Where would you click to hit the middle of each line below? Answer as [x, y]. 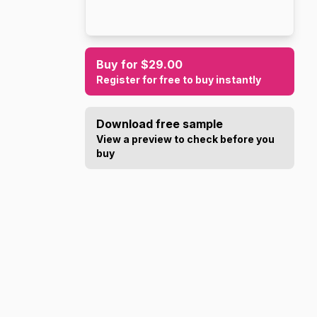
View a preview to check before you [185, 139]
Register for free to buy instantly [179, 80]
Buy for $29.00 [139, 64]
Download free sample [160, 124]
